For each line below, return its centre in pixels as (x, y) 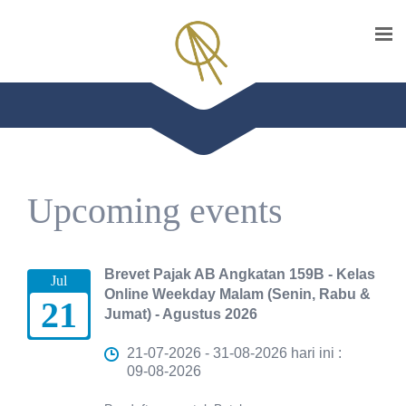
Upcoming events (155, 211)
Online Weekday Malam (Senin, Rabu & (237, 294)
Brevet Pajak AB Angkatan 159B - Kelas (240, 274)
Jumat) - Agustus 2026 (181, 314)
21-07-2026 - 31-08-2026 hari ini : (234, 353)
